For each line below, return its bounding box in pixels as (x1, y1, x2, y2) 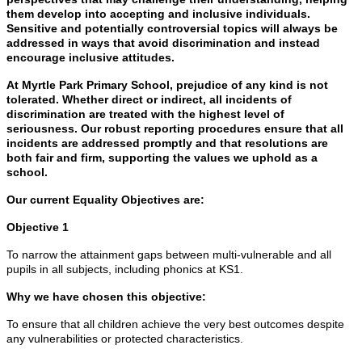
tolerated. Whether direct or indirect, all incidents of (6, 92, 292, 106)
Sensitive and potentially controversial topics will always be (6, 21, 338, 35)
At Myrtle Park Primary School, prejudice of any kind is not (6, 78, 328, 91)
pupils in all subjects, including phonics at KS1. (6, 262, 243, 276)
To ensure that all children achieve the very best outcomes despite (6, 317, 344, 330)
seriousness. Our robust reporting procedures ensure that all (6, 121, 343, 135)
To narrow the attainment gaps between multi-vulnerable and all (6, 247, 331, 261)
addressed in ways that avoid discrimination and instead (6, 36, 320, 49)
